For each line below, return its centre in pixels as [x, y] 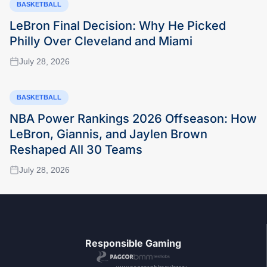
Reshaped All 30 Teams [76, 149]
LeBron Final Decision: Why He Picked [118, 25]
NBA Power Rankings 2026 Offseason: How [133, 118]
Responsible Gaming [133, 243]
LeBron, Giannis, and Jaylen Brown [108, 134]
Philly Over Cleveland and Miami [101, 41]
